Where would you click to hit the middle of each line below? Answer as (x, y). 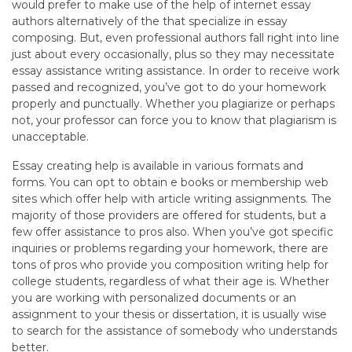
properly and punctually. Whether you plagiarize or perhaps (173, 103)
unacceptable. (50, 136)
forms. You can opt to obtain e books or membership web (170, 182)
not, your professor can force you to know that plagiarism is (174, 120)
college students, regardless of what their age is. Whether (170, 281)
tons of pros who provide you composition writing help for (170, 264)
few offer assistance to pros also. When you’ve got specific (172, 231)
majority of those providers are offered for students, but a (169, 215)
